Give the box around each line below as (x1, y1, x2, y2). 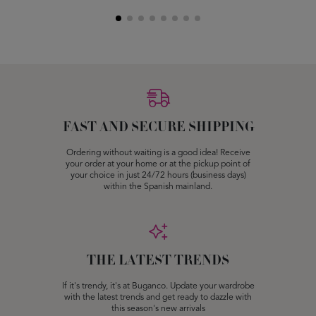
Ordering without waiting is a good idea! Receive (66, 149, 250, 158)
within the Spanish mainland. (104, 183, 212, 192)
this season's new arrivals (111, 305, 205, 314)
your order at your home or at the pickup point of (66, 160, 250, 169)
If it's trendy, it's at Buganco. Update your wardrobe (61, 282, 255, 291)
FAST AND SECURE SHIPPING (62, 120, 254, 135)
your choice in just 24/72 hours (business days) (70, 171, 246, 181)
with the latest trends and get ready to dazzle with (64, 293, 252, 303)
